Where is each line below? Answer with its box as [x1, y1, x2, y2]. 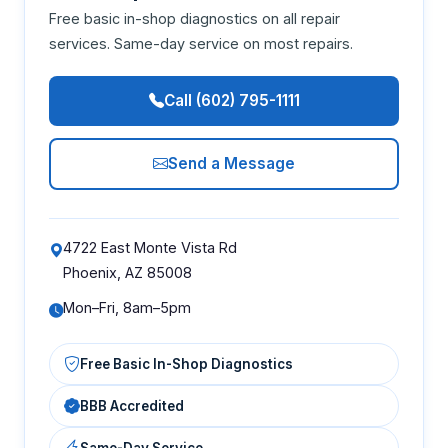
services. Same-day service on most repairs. [49, 35, 353, 52]
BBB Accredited [80, 397, 184, 414]
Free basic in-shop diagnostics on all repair [49, 10, 340, 27]
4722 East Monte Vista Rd [63, 239, 237, 256]
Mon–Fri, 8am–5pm [63, 299, 191, 316]
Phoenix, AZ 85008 [63, 264, 192, 281]
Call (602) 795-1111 [163, 91, 300, 110]
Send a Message [168, 154, 295, 173]
